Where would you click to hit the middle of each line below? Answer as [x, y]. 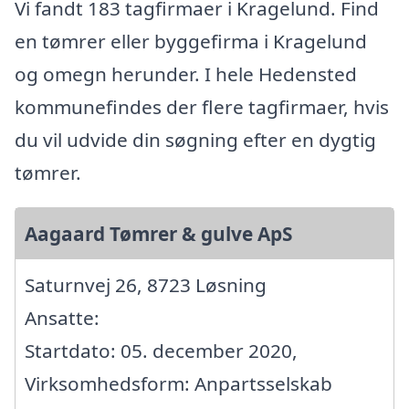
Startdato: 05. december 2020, [161, 351]
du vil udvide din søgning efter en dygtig [195, 140]
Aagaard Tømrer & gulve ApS [158, 234]
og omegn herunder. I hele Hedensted [186, 74]
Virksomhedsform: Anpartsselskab [178, 384]
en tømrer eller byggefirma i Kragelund [191, 42]
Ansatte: [62, 318]
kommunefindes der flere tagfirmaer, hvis [202, 107]
